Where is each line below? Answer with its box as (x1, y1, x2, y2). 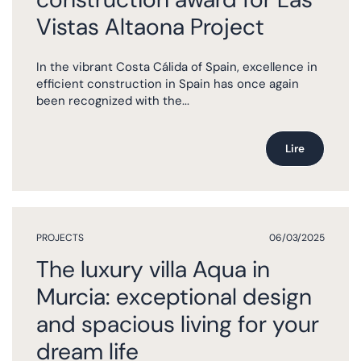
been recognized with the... (36, 93, 189, 110)
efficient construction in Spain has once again (36, 76, 299, 93)
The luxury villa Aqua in (36, 254, 270, 284)
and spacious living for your (36, 309, 319, 339)
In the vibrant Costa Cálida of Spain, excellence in (36, 59, 317, 76)
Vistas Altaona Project (36, 11, 264, 42)
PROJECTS (36, 230, 84, 244)
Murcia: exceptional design (36, 281, 312, 312)
